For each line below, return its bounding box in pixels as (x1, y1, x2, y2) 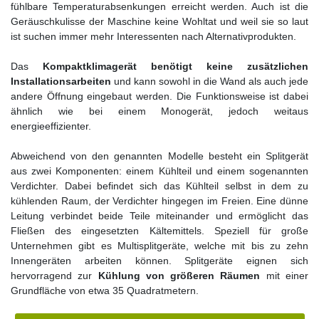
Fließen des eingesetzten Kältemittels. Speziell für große (11, 224, 308, 236)
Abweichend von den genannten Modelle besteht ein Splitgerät (11, 150, 308, 162)
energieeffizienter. (11, 120, 91, 132)
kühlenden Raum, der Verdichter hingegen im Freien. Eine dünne (11, 194, 308, 206)
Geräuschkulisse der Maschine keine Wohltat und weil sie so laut (11, 15, 308, 27)
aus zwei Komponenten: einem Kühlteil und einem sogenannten (11, 164, 308, 177)
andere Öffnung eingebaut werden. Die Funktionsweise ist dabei (11, 90, 308, 102)
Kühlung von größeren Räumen (98, 269, 261, 281)
